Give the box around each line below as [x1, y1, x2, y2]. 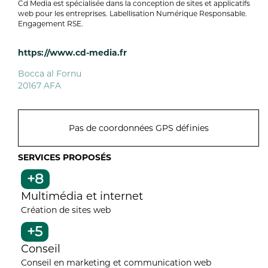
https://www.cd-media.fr [18, 47, 127, 58]
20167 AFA [18, 80, 61, 91]
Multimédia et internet [21, 189, 143, 203]
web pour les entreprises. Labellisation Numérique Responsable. [18, 8, 247, 18]
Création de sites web [21, 204, 111, 215]
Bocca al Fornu [18, 68, 81, 79]
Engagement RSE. [18, 19, 83, 28]
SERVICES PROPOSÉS [18, 151, 111, 163]
